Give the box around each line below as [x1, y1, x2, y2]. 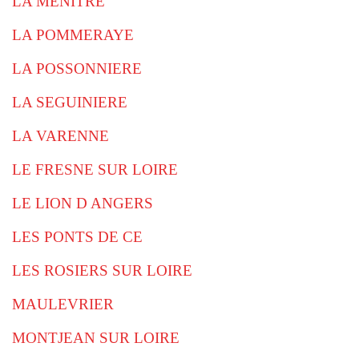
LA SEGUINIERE [12, 94, 127, 111]
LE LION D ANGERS [12, 195, 153, 212]
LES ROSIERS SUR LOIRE [12, 262, 192, 279]
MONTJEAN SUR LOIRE [12, 329, 179, 346]
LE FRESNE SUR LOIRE [12, 161, 178, 178]
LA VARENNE [12, 127, 109, 144]
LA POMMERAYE [12, 26, 134, 43]
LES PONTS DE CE [12, 228, 143, 245]
